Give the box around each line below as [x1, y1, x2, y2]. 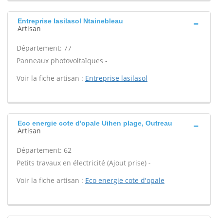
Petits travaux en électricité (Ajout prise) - [17, 158, 151, 167]
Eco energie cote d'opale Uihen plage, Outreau [18, 119, 172, 127]
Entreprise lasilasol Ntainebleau [18, 17, 123, 25]
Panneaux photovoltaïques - [17, 56, 108, 65]
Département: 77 [17, 43, 72, 53]
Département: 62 [17, 145, 72, 155]
